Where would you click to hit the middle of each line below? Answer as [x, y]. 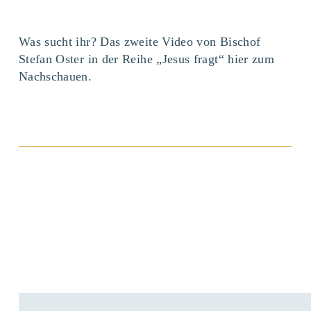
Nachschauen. [55, 76]
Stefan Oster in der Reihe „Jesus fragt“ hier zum [146, 59]
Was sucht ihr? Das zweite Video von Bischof [140, 41]
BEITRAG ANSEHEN [155, 166]
